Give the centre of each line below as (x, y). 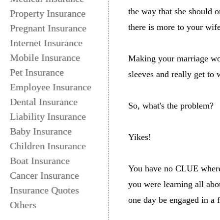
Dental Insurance (44, 102)
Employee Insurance (51, 87)
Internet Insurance (46, 43)
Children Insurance (48, 146)
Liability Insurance (48, 116)
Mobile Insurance (45, 57)
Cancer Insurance (44, 175)
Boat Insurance (40, 161)
